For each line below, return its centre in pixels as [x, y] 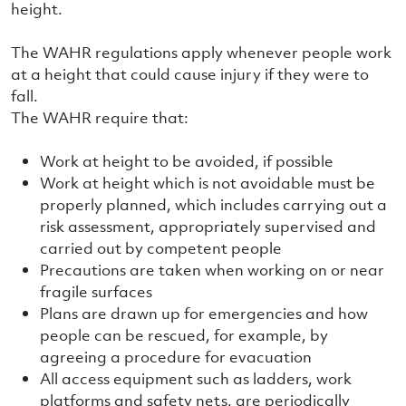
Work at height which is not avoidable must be [208, 183]
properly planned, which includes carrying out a [213, 204]
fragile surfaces [96, 291]
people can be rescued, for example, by [184, 335]
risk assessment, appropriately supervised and [208, 226]
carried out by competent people [161, 248]
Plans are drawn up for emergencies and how [204, 313]
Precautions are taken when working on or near [212, 270]
